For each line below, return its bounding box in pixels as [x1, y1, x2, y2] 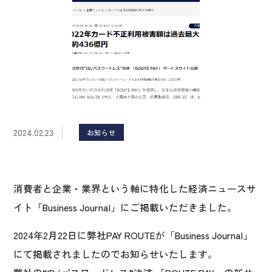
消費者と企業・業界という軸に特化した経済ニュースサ [13, 181, 257, 195]
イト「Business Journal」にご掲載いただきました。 [13, 200, 237, 214]
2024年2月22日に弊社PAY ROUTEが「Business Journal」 [13, 228, 253, 243]
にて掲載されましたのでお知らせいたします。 [13, 247, 218, 262]
